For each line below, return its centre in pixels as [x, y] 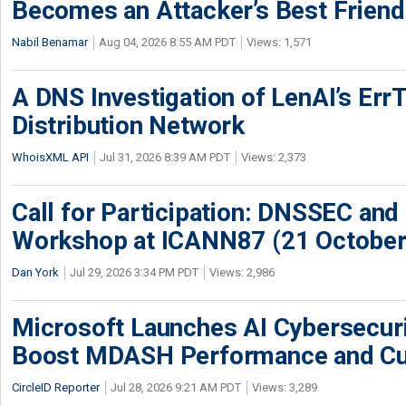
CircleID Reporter [56, 387]
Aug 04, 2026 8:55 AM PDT [167, 42]
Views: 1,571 [279, 42]
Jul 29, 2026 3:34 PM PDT [134, 272]
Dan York [35, 272]
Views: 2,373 [274, 157]
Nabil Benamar [50, 42]
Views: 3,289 [285, 387]
